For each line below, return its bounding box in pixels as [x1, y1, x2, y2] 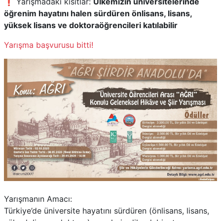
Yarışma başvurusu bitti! [4, 40, 93, 50]
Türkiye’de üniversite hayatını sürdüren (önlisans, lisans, [4, 205, 209, 216]
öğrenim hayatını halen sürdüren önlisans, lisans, [4, 8, 192, 18]
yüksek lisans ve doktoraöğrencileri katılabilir [4, 20, 178, 30]
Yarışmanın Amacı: [4, 193, 72, 204]
